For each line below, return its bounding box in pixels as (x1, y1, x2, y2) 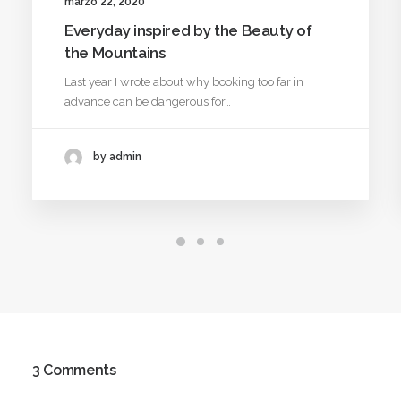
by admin (93, 150, 141, 164)
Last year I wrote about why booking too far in (64, 74, 303, 89)
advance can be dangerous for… (64, 94, 231, 108)
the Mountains (64, 43, 166, 62)
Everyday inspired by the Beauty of (64, 21, 312, 39)
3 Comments (32, 362, 116, 379)
